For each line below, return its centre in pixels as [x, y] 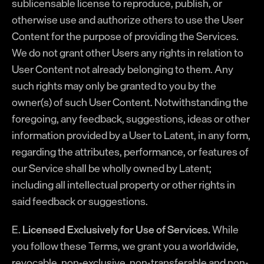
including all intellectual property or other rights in [123, 184]
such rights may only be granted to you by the [114, 85]
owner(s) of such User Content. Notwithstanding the [130, 102]
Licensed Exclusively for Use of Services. [116, 229]
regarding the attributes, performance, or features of [130, 151]
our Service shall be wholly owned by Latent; [112, 168]
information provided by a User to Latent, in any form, [131, 135]
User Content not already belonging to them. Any [123, 69]
